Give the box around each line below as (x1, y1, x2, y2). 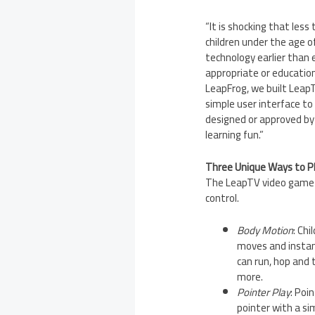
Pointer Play (237, 282, 291, 303)
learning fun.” (205, 124, 264, 146)
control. (205, 188, 240, 209)
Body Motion (237, 220, 294, 241)
